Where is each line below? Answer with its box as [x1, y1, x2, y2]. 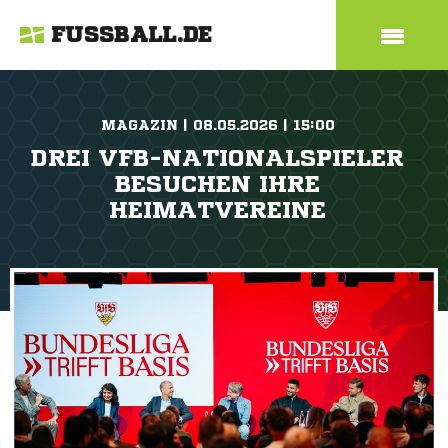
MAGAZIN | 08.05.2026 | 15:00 [100, 118, 335, 132]
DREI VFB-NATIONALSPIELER [31, 146, 404, 170]
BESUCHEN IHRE [115, 172, 320, 196]
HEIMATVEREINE [109, 198, 326, 222]
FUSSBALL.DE [51, 24, 213, 46]
